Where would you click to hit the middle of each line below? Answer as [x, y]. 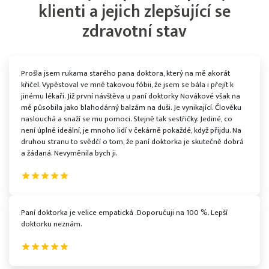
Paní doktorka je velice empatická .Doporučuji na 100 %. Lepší [124, 213]
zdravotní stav [134, 32]
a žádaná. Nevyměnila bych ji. [69, 153]
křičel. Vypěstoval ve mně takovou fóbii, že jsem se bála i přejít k [127, 85]
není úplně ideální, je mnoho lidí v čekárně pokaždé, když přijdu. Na [131, 130]
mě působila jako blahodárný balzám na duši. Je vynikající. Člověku [131, 107]
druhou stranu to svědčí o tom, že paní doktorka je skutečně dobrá [132, 142]
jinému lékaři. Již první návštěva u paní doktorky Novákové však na [131, 96]
